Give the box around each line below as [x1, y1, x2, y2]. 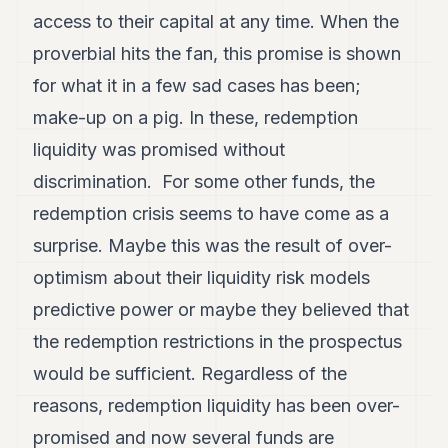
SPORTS [12, 110, 72, 127]
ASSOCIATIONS [12, 230, 122, 247]
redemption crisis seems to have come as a [33, 203, 390, 224]
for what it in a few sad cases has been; [33, 75, 362, 96]
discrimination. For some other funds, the [33, 171, 376, 192]
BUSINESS [12, 190, 84, 207]
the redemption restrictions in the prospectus [33, 331, 403, 352]
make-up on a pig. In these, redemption [33, 107, 359, 128]
